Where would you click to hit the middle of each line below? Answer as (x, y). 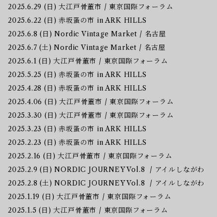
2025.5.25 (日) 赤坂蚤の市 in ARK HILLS (77, 74)
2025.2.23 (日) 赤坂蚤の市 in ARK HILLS (77, 142)
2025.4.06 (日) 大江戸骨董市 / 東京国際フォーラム (91, 101)
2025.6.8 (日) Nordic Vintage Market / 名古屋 (87, 34)
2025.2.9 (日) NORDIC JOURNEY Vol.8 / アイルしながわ (106, 169)
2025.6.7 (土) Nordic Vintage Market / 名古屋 (87, 47)
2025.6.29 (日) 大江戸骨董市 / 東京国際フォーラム (91, 7)
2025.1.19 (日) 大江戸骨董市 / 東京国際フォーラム (90, 196)
